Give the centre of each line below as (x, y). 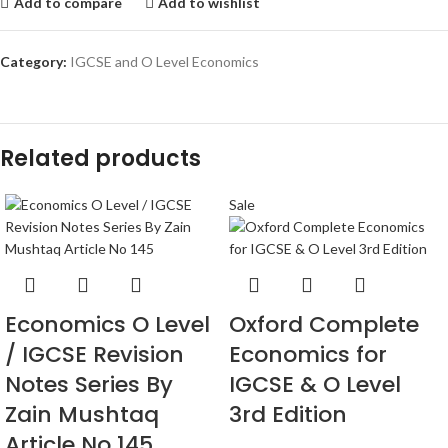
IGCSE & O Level (315, 385)
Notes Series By (89, 385)
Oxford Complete (324, 325)
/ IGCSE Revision (94, 355)
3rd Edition (288, 415)
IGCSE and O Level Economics (164, 62)
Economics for (308, 355)
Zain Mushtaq (82, 415)
